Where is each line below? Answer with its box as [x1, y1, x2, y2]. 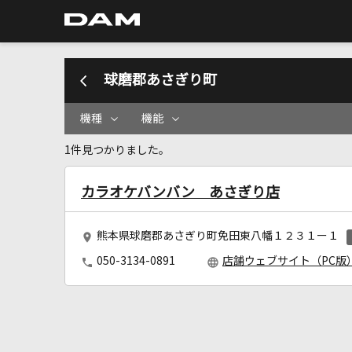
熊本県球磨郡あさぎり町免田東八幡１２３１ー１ [97, 230, 339, 241]
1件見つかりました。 [64, 145, 170, 156]
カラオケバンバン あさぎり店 [81, 185, 280, 200]
